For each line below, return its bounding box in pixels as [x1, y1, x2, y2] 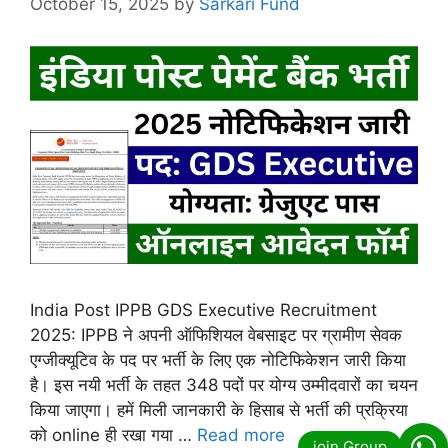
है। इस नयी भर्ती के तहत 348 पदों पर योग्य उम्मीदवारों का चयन [30, 375, 418, 396]
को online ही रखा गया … [30, 425, 197, 446]
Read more [197, 425, 285, 446]
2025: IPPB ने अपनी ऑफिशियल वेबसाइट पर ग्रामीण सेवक [30, 325, 402, 346]
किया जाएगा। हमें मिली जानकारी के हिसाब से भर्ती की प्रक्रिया [30, 400, 408, 421]
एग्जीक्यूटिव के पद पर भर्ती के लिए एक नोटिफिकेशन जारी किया [30, 350, 406, 371]
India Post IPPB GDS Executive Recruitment [30, 300, 377, 321]
